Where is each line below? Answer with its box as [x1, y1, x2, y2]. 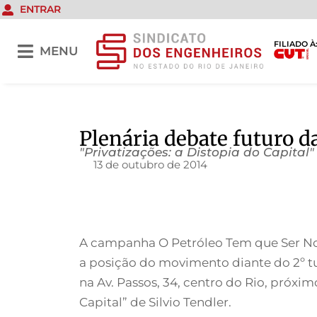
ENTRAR [20, 3, 61, 16]
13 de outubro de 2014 [93, 158, 207, 172]
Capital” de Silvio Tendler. [79, 295, 231, 310]
